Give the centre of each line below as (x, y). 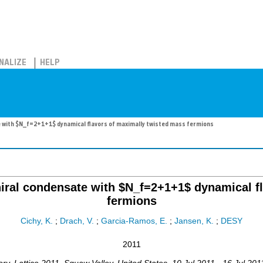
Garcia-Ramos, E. (134, 221)
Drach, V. (77, 221)
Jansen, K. (194, 221)
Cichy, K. (37, 221)
